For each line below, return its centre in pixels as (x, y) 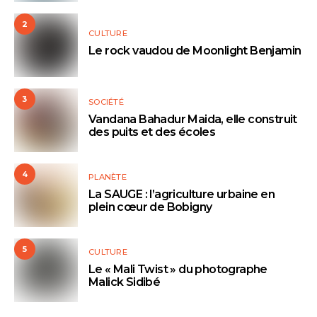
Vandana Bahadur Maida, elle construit (193, 120)
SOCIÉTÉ (106, 102)
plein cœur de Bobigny (150, 207)
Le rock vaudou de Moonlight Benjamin (195, 51)
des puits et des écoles (152, 132)
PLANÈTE (108, 177)
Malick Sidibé (125, 282)
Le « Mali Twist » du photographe (178, 270)
